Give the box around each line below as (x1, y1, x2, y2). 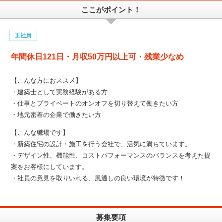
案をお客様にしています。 (11, 163, 89, 170)
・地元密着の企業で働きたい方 (11, 111, 102, 118)
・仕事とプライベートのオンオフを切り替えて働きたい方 (11, 99, 179, 107)
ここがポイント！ (81, 5, 141, 14)
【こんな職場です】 (11, 128, 69, 136)
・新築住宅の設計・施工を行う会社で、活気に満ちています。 (11, 140, 192, 148)
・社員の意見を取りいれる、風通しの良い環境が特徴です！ (11, 174, 185, 182)
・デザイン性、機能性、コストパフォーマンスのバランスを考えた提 (11, 151, 211, 159)
